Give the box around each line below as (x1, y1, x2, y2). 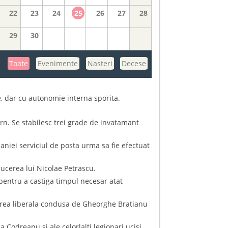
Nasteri (87, 58, 112, 68)
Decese (122, 58, 147, 68)
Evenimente (37, 58, 78, 68)
